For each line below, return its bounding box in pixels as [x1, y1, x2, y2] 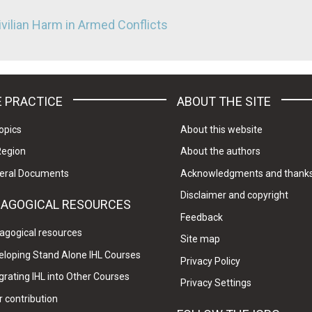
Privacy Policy [180, 255, 240, 267]
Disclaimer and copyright [180, 189, 288, 201]
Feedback [180, 211, 223, 223]
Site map [180, 233, 220, 245]
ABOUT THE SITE [177, 93, 271, 109]
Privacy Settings [180, 277, 251, 289]
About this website [180, 123, 263, 135]
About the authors [180, 146, 260, 157]
